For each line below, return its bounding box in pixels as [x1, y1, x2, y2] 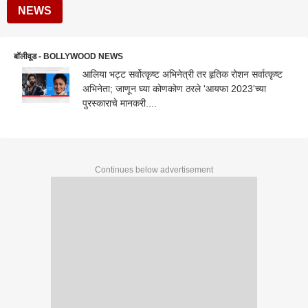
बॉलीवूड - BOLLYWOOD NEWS [14, 52, 123, 61]
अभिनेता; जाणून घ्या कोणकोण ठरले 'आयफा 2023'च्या [82, 83, 266, 94]
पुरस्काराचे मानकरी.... [82, 98, 157, 109]
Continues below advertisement [95, 165, 213, 175]
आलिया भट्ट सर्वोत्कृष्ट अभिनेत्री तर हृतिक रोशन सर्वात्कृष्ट [82, 69, 283, 80]
